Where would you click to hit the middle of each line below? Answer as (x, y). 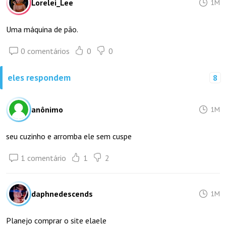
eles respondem (39, 77)
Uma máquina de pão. (42, 29)
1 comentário (43, 158)
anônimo (47, 109)
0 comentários (45, 51)
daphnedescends (62, 194)
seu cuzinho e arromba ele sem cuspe (69, 136)
